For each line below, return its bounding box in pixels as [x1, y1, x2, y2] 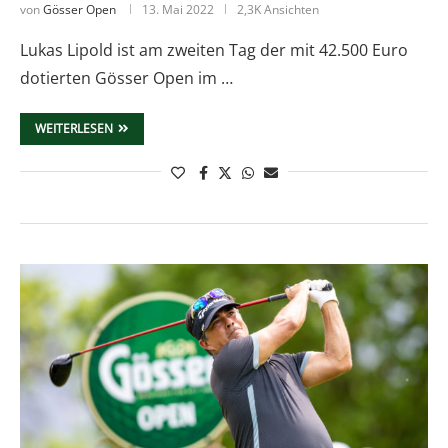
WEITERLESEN [35, 119, 113, 137]
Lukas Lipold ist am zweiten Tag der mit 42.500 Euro [20, 38, 408, 61]
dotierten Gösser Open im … [20, 66, 233, 89]
